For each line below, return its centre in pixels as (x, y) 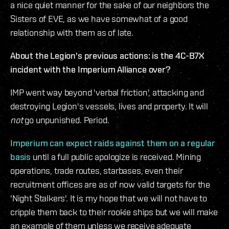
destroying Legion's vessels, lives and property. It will (109, 106)
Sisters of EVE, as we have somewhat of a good (99, 19)
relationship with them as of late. (72, 33)
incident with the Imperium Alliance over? (90, 70)
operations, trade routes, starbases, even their (97, 171)
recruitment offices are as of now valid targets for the (110, 185)
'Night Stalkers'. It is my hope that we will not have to (109, 198)
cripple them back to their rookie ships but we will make (114, 212)
